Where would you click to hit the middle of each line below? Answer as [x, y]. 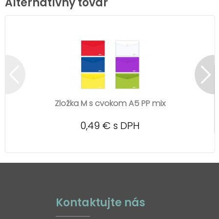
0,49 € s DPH [110, 125]
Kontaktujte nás [100, 202]
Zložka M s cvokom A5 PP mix [110, 103]
